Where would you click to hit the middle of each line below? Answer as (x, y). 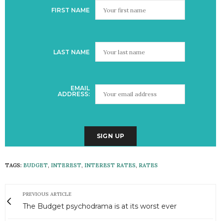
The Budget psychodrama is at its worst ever (100, 206)
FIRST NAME (71, 10)
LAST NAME (72, 52)
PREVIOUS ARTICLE (47, 194)
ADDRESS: (74, 94)
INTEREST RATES (110, 165)
